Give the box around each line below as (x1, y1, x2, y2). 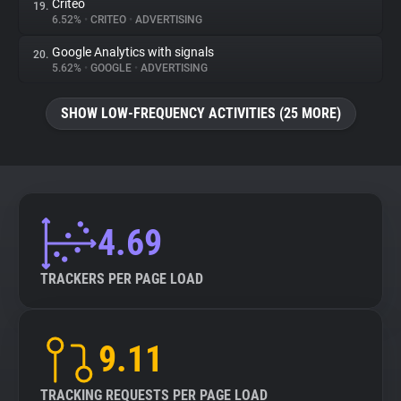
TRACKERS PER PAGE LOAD (40, 270, 203, 287)
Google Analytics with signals (52, 45, 214, 59)
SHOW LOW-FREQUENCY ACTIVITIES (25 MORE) (60, 105, 341, 122)
